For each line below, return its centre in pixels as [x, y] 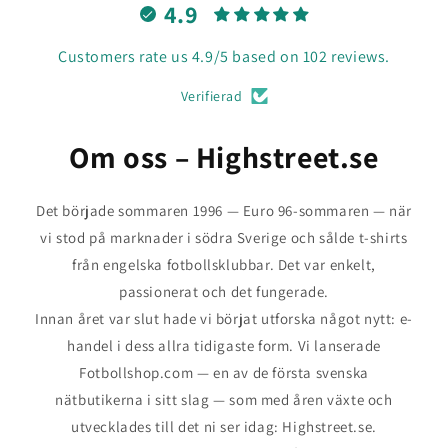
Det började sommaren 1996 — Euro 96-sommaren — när [223, 210]
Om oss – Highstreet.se [224, 157]
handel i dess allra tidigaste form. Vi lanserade [224, 345]
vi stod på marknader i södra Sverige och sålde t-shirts [224, 237]
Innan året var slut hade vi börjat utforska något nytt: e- [224, 318]
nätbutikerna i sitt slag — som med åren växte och [224, 399]
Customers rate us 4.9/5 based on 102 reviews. [224, 56]
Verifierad [211, 96]
